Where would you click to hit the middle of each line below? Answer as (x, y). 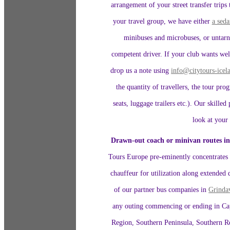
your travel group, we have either (162, 21)
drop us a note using (141, 71)
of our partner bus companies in (161, 189)
